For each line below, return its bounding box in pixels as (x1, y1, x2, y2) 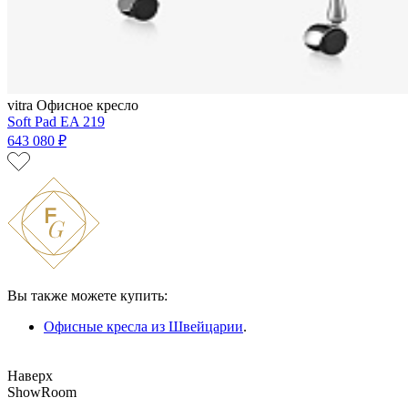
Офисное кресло (36, 97, 138, 113)
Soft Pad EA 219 (7, 113, 105, 129)
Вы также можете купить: (7, 287, 168, 303)
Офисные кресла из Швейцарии (44, 318, 243, 334)
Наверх (7, 367, 53, 383)
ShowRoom (7, 383, 76, 400)
